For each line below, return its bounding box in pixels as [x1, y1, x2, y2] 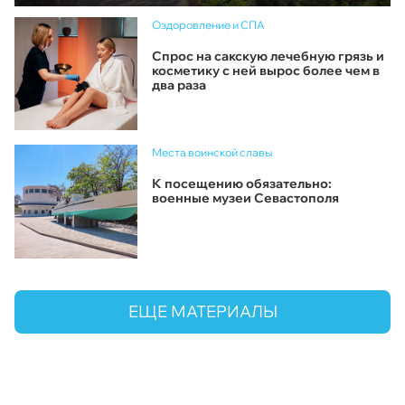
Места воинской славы [152, 146, 273, 160]
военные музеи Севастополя [152, 190, 339, 207]
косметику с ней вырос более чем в [152, 61, 380, 79]
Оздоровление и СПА [152, 17, 265, 32]
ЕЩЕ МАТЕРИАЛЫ [127, 300, 278, 322]
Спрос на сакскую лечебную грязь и [152, 47, 384, 64]
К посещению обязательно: [152, 175, 332, 193]
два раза [152, 76, 206, 93]
